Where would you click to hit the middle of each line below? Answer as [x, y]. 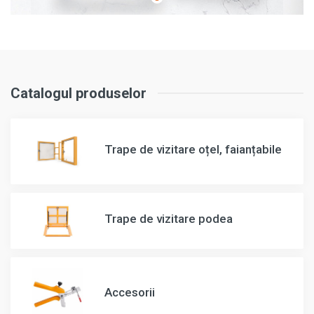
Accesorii [130, 292]
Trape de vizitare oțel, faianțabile [193, 149]
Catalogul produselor [78, 93]
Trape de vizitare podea [169, 218]
